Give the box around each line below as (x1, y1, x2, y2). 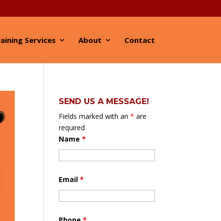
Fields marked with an (59, 111, 131, 121)
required (59, 123, 85, 132)
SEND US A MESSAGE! (59, 97, 149, 106)
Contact (124, 35, 155, 45)
